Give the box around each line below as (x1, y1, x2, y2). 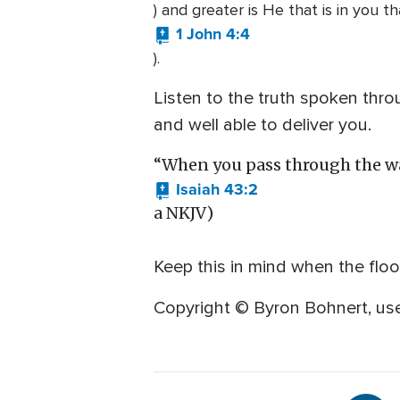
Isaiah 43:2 (176, 178, 258, 202)
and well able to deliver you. (154, 114, 371, 137)
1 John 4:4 (176, 22, 250, 46)
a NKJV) (154, 203, 213, 224)
